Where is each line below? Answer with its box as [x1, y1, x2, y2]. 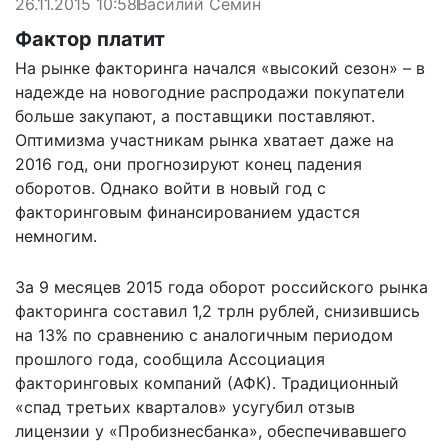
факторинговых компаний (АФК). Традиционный [15, 372, 399, 393]
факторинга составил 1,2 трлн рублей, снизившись [15, 300, 420, 321]
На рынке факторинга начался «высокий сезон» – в [15, 57, 425, 78]
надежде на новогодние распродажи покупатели [15, 81, 405, 102]
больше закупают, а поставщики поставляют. [15, 105, 375, 126]
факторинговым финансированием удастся [15, 201, 360, 222]
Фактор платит [15, 26, 165, 51]
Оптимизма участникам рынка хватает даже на [15, 129, 394, 150]
